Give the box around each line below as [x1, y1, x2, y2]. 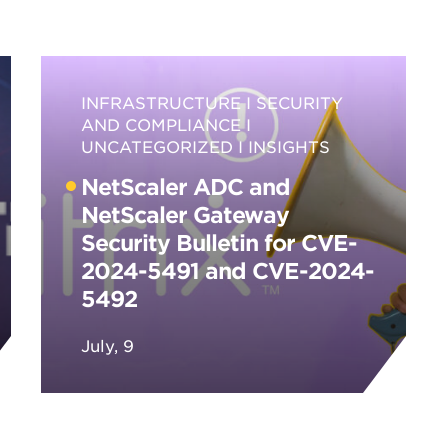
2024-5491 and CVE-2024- [81, 257, 375, 283]
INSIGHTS [248, 136, 331, 156]
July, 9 [81, 335, 135, 355]
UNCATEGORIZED [81, 136, 234, 156]
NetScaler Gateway [81, 201, 290, 227]
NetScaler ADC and [81, 173, 291, 199]
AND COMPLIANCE [81, 114, 242, 134]
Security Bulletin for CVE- [81, 229, 358, 255]
